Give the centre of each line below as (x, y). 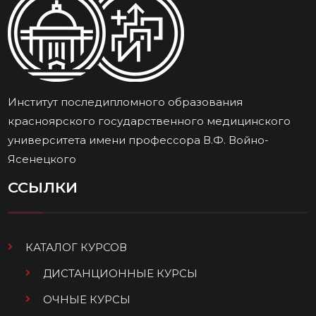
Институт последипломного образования (126, 102)
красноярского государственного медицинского (150, 121)
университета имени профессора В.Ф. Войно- (139, 140)
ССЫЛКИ (43, 187)
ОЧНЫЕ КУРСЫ (87, 299)
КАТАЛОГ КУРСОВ (77, 247)
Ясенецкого (42, 159)
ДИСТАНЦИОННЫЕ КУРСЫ (121, 273)
